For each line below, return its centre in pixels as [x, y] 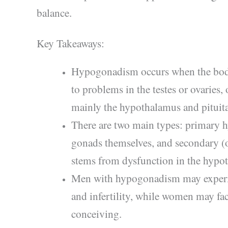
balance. [54, 12]
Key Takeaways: [70, 43]
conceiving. [96, 214]
